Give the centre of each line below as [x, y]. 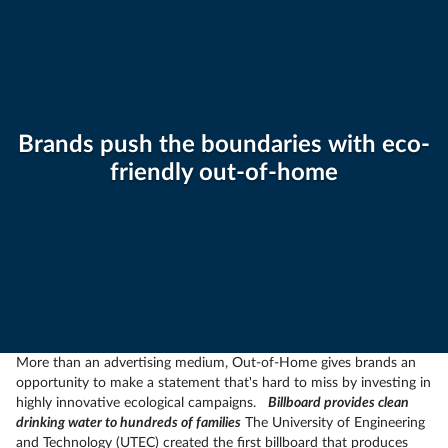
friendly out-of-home [224, 173]
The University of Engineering [333, 423]
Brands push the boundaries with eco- [224, 145]
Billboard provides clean [338, 403]
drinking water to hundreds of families [128, 423]
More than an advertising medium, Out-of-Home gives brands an [216, 363]
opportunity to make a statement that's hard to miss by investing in [223, 383]
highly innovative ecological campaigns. [142, 403]
